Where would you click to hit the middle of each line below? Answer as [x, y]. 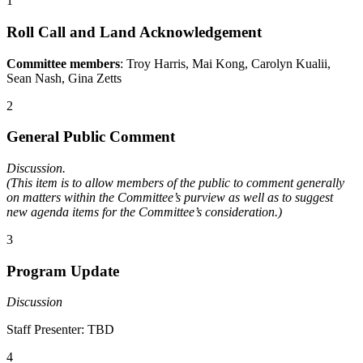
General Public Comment [91, 137]
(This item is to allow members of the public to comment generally [175, 182]
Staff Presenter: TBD [60, 330]
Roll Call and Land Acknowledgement [134, 32]
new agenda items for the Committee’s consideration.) [144, 211]
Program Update [63, 271]
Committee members [63, 63]
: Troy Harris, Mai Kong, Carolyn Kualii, [225, 63]
